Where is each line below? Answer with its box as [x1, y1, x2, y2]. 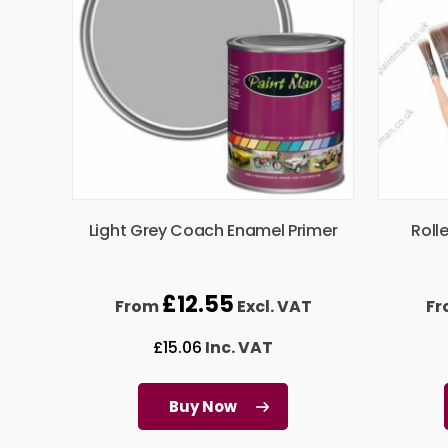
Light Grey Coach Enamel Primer [88, 219, 338, 243]
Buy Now [169, 396, 237, 418]
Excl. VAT [233, 295, 312, 319]
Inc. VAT [202, 336, 273, 360]
